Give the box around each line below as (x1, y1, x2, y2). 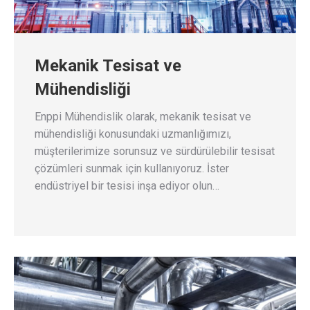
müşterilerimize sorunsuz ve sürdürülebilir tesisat (35, 144, 275, 158)
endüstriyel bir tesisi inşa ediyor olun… (35, 179, 219, 192)
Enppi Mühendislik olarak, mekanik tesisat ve (35, 109, 251, 123)
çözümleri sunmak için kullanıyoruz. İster (35, 161, 229, 175)
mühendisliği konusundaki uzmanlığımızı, (35, 127, 231, 140)
